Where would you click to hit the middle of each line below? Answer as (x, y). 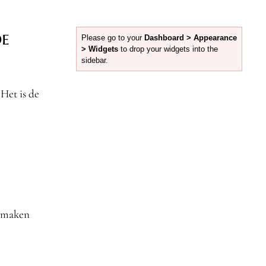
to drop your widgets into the (168, 49)
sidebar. (94, 60)
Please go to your (113, 37)
